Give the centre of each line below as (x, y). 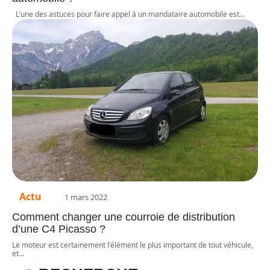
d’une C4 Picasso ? (59, 229)
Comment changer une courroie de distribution (124, 217)
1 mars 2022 (86, 197)
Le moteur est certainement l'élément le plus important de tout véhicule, (133, 245)
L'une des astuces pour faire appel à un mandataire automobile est (126, 14)
